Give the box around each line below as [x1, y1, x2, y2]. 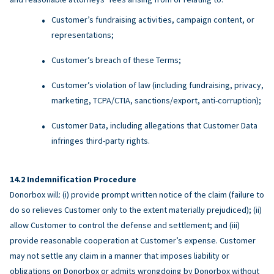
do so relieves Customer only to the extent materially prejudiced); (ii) [10, 204, 262, 215]
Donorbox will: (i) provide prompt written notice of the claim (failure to [10, 188, 264, 200]
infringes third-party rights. [51, 135, 150, 146]
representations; [51, 29, 114, 40]
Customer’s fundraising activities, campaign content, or [51, 13, 254, 25]
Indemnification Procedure [27, 173, 136, 185]
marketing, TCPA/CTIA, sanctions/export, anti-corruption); [51, 94, 261, 106]
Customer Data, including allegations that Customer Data [51, 119, 257, 131]
